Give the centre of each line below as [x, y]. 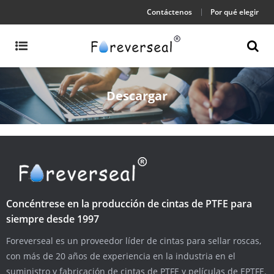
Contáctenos [169, 12]
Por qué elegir [235, 12]
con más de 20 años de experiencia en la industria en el [121, 256]
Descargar [137, 95]
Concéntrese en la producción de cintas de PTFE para [129, 203]
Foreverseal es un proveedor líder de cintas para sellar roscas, [134, 240]
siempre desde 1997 [53, 219]
